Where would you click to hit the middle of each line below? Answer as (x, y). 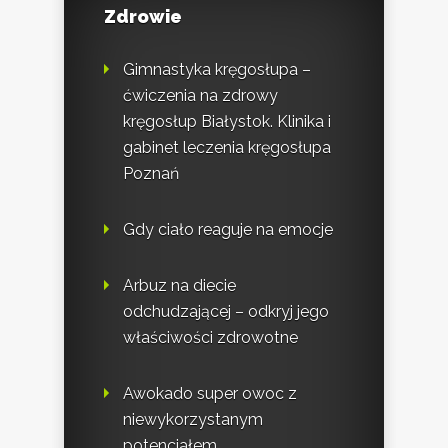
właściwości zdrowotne (210, 337)
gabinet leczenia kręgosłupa (227, 147)
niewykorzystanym (193, 419)
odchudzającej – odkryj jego (226, 311)
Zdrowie (143, 16)
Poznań (151, 173)
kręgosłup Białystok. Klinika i (227, 121)
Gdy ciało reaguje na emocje (228, 229)
